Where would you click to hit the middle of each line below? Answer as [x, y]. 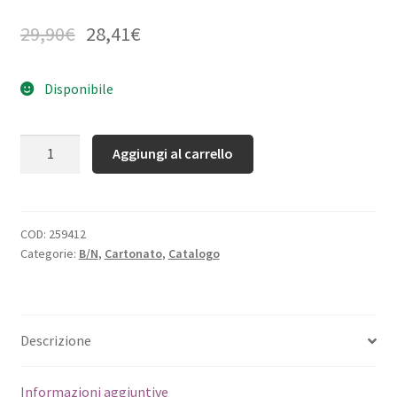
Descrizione [55, 340]
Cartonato [133, 254]
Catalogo [194, 254]
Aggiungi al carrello [173, 154]
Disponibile [78, 88]
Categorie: [49, 254]
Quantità [47, 144]
